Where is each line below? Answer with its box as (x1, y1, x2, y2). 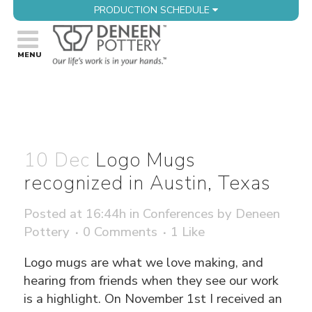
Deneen (235, 205, 281, 223)
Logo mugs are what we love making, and (24, 253, 264, 272)
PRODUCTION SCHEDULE (94, 3, 212, 17)
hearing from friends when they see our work (24, 272, 279, 290)
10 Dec (24, 147, 91, 174)
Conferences (143, 205, 214, 223)
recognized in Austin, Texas (24, 170, 272, 197)
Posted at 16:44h (24, 205, 127, 223)
